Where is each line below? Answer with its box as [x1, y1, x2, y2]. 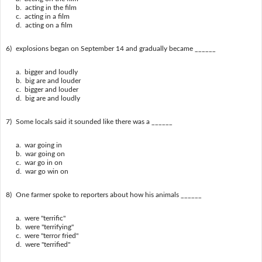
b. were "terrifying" [15, 223, 74, 230]
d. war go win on [15, 167, 68, 175]
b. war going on [15, 150, 65, 157]
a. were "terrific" [15, 214, 65, 222]
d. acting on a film [15, 21, 73, 29]
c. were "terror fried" [15, 232, 78, 239]
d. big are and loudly [15, 94, 80, 102]
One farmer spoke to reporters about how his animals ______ [15, 191, 202, 198]
